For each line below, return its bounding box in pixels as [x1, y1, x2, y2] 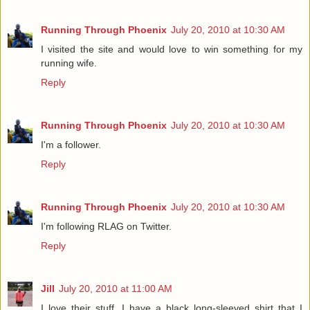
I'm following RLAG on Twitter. [41, 221, 172, 232]
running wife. [41, 57, 97, 69]
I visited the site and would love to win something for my [41, 44, 302, 55]
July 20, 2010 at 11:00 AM [59, 283, 172, 295]
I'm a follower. [41, 139, 101, 151]
